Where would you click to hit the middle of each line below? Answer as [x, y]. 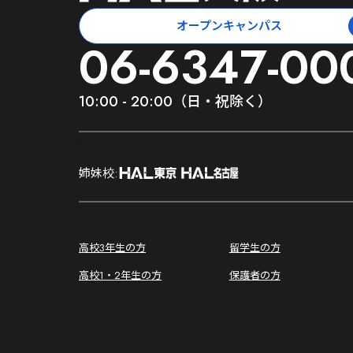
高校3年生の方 [113, 248]
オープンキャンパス [229, 26]
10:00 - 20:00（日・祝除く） [175, 102]
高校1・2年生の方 [121, 276]
